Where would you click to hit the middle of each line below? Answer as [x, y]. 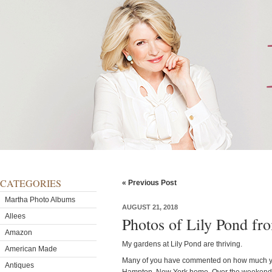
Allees [15, 216]
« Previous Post [149, 183]
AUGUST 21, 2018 [150, 207]
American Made [31, 249]
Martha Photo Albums [40, 200]
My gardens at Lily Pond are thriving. [182, 244]
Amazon [19, 233]
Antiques [19, 265]
